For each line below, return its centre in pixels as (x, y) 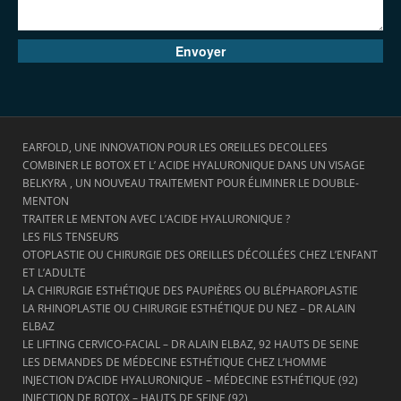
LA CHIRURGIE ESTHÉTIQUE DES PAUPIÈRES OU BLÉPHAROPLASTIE (190, 290)
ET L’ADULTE (54, 273)
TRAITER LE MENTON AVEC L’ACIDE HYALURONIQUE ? (156, 219)
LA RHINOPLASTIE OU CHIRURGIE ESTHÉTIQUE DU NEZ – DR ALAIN (189, 308)
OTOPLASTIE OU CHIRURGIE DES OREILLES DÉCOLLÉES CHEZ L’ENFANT (200, 255)
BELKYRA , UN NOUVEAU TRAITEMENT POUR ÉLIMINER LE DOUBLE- (191, 183)
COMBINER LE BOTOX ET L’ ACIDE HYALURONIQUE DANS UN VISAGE (194, 165)
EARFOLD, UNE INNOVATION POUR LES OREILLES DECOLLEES (175, 147)
